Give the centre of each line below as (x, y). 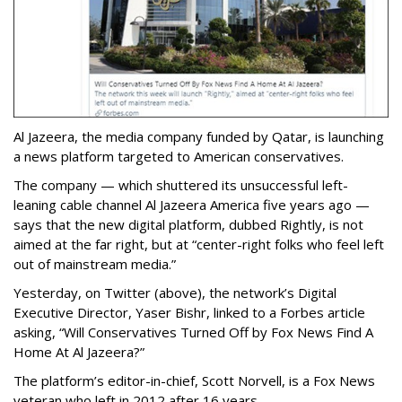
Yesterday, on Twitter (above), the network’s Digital (175, 293)
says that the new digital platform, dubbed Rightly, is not (188, 225)
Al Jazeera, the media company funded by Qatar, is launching (199, 137)
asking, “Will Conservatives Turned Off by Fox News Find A (193, 332)
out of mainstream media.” (95, 264)
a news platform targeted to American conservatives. (179, 157)
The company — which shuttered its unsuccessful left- (181, 185)
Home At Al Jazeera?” (79, 352)
